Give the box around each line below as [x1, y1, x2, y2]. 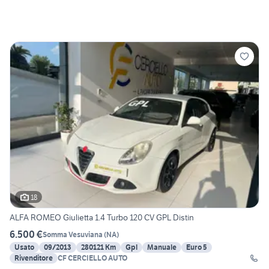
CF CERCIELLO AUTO [58, 253, 127, 263]
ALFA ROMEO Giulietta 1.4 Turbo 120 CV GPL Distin [10, 212, 194, 223]
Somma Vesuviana [43, 229, 103, 239]
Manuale [147, 243, 177, 252]
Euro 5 [186, 243, 207, 252]
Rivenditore [14, 253, 53, 263]
